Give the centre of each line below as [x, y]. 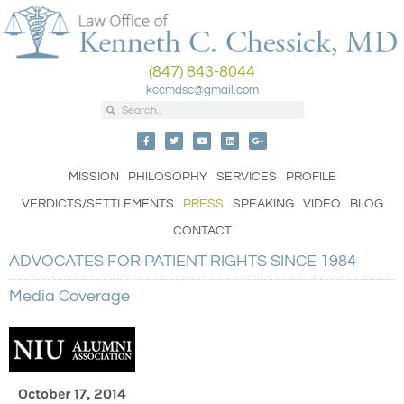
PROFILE [311, 177]
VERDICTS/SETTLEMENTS [97, 204]
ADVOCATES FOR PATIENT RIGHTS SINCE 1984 [183, 262]
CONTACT [202, 231]
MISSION [93, 177]
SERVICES [246, 177]
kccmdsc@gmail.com [202, 91]
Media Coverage [69, 297]
